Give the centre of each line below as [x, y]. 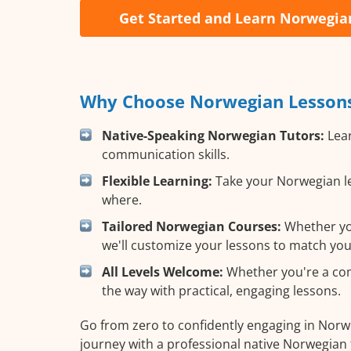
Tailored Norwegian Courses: [192, 226]
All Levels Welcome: [163, 271]
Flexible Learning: [157, 181]
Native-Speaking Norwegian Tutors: [213, 135]
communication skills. [166, 154]
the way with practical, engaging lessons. [221, 290]
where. [122, 199]
